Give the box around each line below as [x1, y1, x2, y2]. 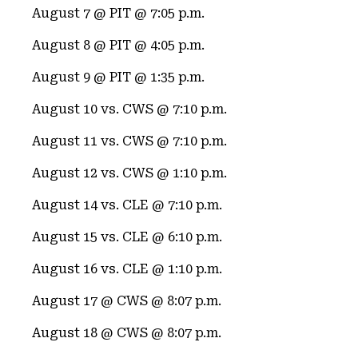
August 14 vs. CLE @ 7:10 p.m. [32, 197, 222, 213]
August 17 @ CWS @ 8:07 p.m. [32, 293, 221, 308]
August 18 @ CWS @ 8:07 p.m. [32, 325, 221, 340]
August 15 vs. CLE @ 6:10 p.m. [32, 229, 222, 245]
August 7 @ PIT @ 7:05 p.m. [32, 6, 205, 21]
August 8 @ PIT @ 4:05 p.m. [32, 38, 205, 53]
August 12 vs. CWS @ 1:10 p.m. [32, 165, 227, 181]
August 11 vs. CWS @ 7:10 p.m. [32, 133, 227, 149]
